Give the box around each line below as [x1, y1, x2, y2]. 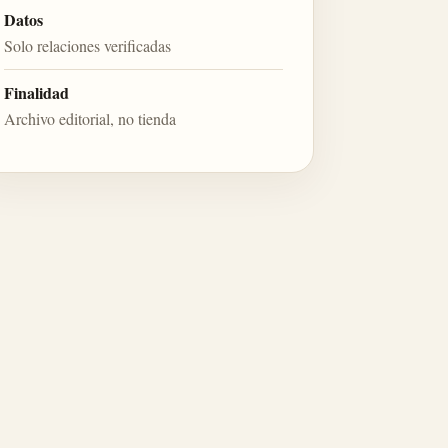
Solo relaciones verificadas [4, 35, 172, 56]
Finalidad [4, 81, 70, 104]
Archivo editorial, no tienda [4, 108, 177, 129]
